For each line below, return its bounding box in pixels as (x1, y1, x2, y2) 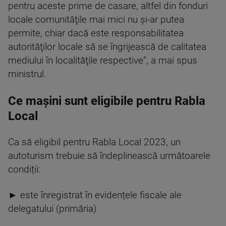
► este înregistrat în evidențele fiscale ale (8, 190, 182, 201)
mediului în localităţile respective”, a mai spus (8, 55, 197, 66)
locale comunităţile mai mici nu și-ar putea (8, 14, 184, 25)
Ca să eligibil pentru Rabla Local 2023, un (8, 137, 181, 148)
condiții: (8, 164, 40, 175)
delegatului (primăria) (8, 203, 96, 214)
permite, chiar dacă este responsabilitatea (8, 28, 184, 39)
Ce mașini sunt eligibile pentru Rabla (8, 94, 205, 108)
